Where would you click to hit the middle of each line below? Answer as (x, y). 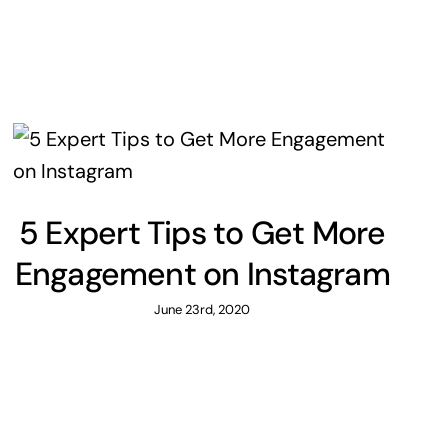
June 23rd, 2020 (201, 310)
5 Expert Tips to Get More (202, 233)
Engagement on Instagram (202, 274)
